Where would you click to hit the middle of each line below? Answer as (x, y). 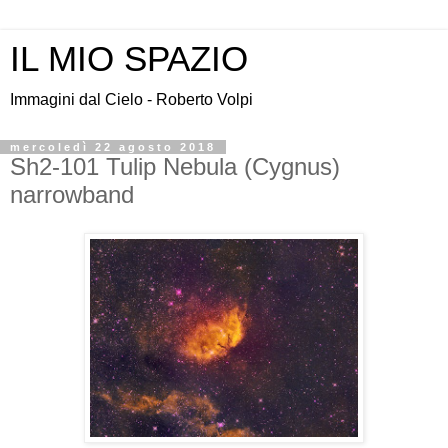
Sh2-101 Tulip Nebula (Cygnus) (175, 166)
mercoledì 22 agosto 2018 (113, 147)
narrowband (72, 194)
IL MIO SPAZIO (129, 59)
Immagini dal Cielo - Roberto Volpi (131, 99)
